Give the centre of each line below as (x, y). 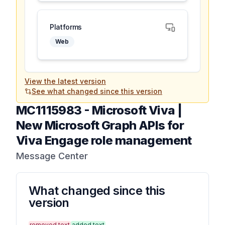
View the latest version (65, 81)
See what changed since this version (97, 91)
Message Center (52, 156)
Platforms (66, 27)
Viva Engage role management (104, 140)
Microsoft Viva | (137, 110)
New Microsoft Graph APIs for (100, 125)
